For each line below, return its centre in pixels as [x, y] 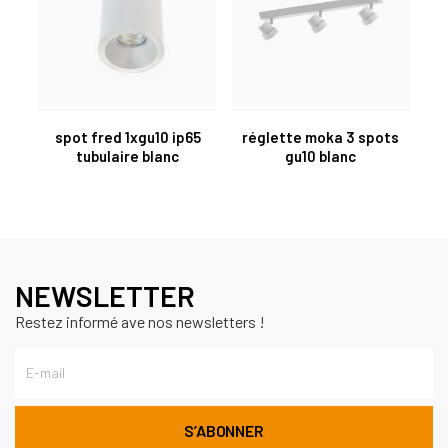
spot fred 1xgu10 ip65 [127, 136]
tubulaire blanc [127, 155]
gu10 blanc [320, 155]
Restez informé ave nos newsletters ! [140, 321]
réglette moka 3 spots [320, 136]
